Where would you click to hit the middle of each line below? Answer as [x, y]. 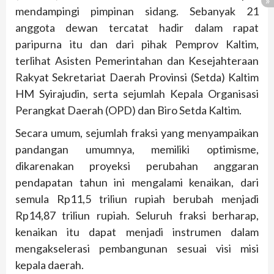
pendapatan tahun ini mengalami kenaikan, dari [137, 182]
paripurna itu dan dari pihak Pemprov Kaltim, [137, 44]
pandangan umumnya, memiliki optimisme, [137, 149]
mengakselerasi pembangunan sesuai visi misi [137, 248]
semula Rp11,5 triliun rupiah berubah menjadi [137, 198]
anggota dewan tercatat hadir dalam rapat [137, 27]
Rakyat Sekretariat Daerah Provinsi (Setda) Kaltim [137, 77]
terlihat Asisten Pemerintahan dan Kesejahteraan [137, 60]
